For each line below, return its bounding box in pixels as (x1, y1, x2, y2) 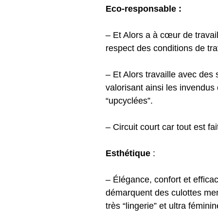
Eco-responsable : (106, 3, 182, 14)
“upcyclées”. (106, 95, 153, 106)
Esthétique (106, 148, 150, 158)
